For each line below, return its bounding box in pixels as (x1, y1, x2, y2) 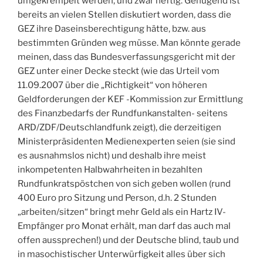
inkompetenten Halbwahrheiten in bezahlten (18, 164, 203, 175)
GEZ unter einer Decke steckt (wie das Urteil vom (18, 65, 220, 76)
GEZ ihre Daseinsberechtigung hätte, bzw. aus (18, 23, 206, 34)
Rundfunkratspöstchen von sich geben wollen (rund (18, 178, 231, 189)
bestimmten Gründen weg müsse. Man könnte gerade (18, 37, 241, 48)
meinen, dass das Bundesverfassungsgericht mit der (18, 51, 235, 62)
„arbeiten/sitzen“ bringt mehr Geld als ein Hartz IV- (18, 206, 226, 217)
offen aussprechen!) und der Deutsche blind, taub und (18, 234, 239, 245)
